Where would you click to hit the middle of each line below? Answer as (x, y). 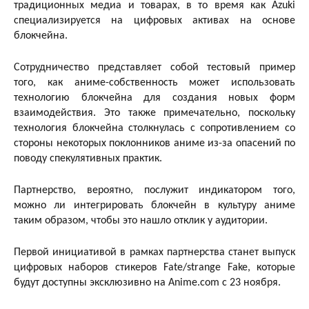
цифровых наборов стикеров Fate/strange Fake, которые (154, 267)
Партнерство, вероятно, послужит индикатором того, (154, 190)
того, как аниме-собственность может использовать (154, 82)
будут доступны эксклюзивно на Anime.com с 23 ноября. (147, 282)
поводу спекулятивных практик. (88, 158)
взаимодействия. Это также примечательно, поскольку (154, 113)
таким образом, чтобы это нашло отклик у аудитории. (141, 220)
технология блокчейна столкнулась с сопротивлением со (154, 128)
